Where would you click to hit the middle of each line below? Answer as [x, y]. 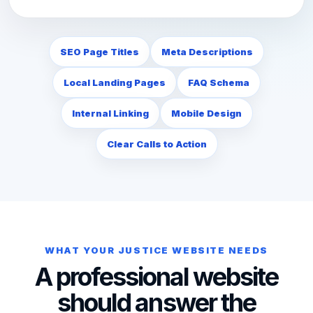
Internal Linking [110, 113]
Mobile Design [206, 113]
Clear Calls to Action [156, 144]
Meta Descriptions [207, 52]
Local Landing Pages [115, 82]
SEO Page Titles [100, 52]
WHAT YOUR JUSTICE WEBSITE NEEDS [156, 250]
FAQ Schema [219, 82]
